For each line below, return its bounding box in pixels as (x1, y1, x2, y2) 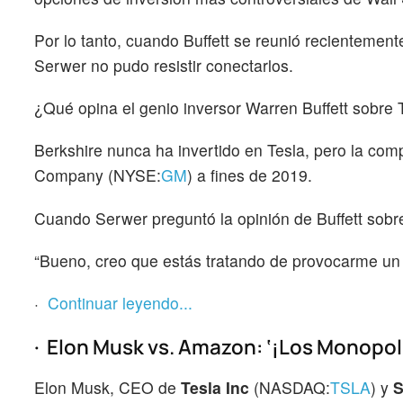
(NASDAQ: (254, 376, 330, 399)
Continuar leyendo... (48, 291, 193, 314)
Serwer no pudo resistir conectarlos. (34, 54, 293, 76)
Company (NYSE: (34, 164, 161, 187)
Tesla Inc (181, 376, 254, 399)
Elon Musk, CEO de (34, 376, 181, 399)
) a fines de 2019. (187, 164, 312, 187)
